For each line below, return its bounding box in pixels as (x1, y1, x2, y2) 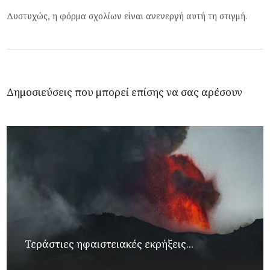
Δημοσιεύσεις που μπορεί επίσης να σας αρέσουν (7, 84, 243, 99)
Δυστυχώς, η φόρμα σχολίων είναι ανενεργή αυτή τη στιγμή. (7, 10, 248, 22)
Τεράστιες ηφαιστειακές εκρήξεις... (25, 236, 194, 251)
